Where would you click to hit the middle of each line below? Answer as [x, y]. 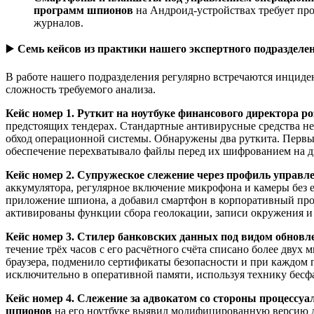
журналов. [59, 22]
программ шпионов [83, 10]
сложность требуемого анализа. [81, 89]
